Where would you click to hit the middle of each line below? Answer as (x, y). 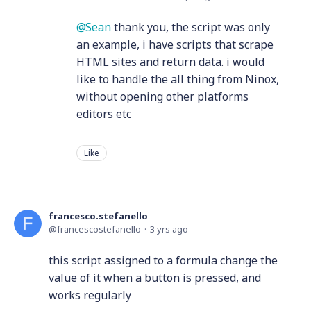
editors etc (104, 114)
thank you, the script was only (191, 27)
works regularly (90, 295)
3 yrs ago (169, 229)
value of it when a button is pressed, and (155, 277)
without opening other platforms (162, 96)
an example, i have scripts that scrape (175, 44)
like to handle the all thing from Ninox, (178, 79)
